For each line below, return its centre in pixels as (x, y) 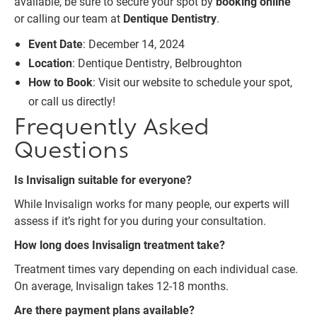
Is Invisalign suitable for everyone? (103, 179)
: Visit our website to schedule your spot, (192, 82)
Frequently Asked (112, 129)
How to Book (60, 82)
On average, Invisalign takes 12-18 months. (121, 286)
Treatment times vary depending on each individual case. (156, 269)
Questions (71, 152)
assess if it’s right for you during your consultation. (140, 220)
